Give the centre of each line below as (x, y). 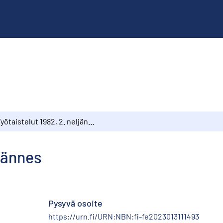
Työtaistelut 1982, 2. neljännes (91, 121)
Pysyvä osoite (75, 203)
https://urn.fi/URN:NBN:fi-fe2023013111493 (124, 216)
